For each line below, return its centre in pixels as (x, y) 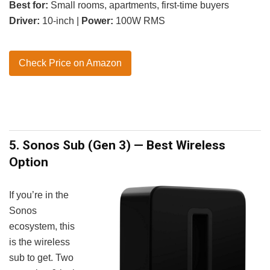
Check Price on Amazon (70, 63)
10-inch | (61, 20)
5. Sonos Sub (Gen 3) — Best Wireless (117, 145)
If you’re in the (39, 195)
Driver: (24, 20)
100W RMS (139, 20)
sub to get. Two (41, 257)
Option (29, 162)
